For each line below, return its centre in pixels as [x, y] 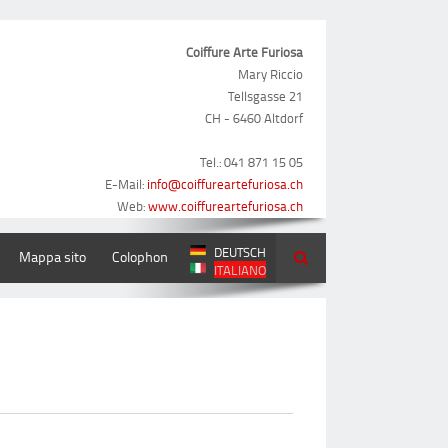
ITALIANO [240, 270]
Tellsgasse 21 [265, 96]
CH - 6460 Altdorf [254, 118]
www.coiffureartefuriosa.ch [225, 206]
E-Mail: [126, 184]
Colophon [140, 256]
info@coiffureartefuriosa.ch [225, 184]
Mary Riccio [270, 74]
